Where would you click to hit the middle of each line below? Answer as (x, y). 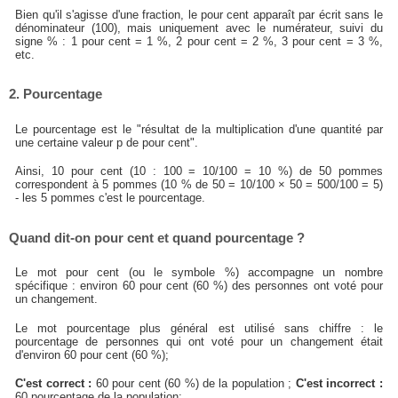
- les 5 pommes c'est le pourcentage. (111, 198)
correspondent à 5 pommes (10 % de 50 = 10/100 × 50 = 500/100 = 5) (199, 185)
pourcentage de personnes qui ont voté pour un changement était (199, 341)
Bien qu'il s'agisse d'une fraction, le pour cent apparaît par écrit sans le (199, 14)
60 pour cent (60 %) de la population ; (194, 384)
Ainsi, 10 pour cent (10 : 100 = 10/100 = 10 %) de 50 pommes (199, 171)
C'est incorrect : (339, 384)
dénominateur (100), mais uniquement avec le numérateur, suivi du (199, 28)
